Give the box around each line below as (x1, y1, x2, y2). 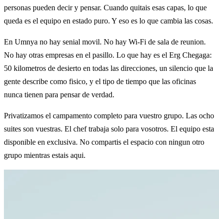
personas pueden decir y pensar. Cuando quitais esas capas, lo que (4, 3, 207, 12)
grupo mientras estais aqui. (4, 151, 86, 159)
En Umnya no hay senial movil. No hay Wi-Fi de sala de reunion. (4, 37, 206, 46)
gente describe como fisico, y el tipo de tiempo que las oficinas (4, 77, 196, 86)
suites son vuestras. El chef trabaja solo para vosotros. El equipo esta (4, 124, 214, 133)
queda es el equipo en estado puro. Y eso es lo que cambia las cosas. (4, 16, 213, 25)
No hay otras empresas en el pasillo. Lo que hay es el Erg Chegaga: (4, 50, 212, 59)
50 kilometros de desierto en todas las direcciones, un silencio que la (4, 64, 213, 72)
